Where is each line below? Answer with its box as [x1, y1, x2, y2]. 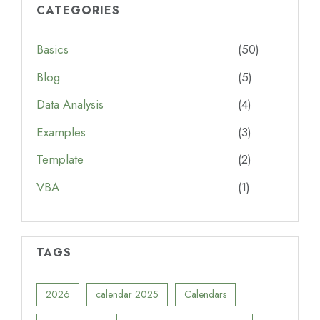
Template [36, 151, 84, 169]
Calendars [184, 286, 226, 301]
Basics [36, 41, 69, 59]
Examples [36, 123, 86, 141]
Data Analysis [36, 96, 104, 114]
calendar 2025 [96, 286, 159, 301]
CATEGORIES [36, 2, 120, 19]
